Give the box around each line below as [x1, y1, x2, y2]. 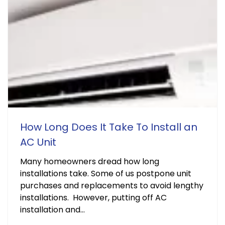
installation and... [20, 204, 85, 215]
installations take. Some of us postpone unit [20, 168, 191, 179]
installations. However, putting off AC [20, 192, 167, 203]
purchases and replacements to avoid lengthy [20, 180, 203, 191]
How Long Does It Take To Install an [20, 120, 197, 134]
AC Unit [20, 135, 56, 149]
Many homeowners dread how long [20, 156, 159, 167]
